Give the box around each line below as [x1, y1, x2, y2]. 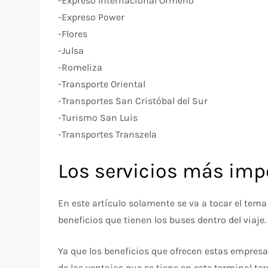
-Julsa [58, 44, 84, 56]
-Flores [58, 28, 88, 39]
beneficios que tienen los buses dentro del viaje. [58, 214, 267, 226]
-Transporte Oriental [58, 78, 146, 90]
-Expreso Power [58, 11, 125, 23]
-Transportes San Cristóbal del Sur [58, 95, 208, 106]
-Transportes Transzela [58, 128, 157, 140]
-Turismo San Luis [58, 111, 138, 123]
